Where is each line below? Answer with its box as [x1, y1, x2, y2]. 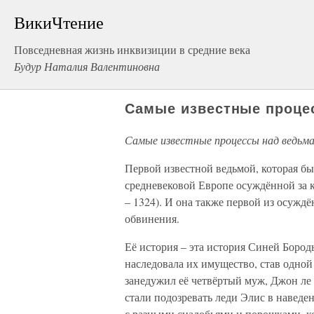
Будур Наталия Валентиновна [14, 59, 160, 74]
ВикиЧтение [14, 11, 104, 34]
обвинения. [125, 211, 179, 226]
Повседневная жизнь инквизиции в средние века [14, 42, 250, 57]
